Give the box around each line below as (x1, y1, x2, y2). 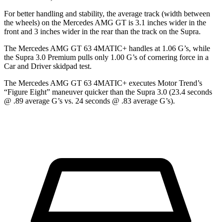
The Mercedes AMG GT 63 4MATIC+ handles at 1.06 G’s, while (4, 44, 210, 53)
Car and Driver (4, 62, 51, 71)
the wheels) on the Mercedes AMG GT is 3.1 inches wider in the (4, 18, 206, 27)
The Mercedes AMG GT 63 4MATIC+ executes (4, 79, 158, 88)
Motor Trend (158, 79, 197, 88)
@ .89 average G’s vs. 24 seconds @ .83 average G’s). (4, 97, 175, 106)
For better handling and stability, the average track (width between (4, 9, 210, 18)
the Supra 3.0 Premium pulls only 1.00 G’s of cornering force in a (4, 53, 209, 62)
